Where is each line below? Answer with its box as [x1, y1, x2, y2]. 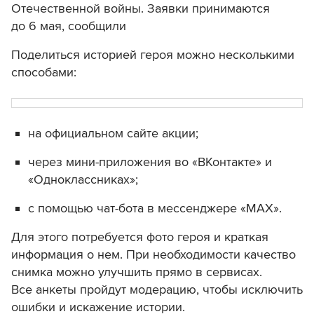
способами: [11, 64, 76, 81]
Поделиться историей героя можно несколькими [11, 47, 294, 63]
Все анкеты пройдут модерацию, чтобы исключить [11, 282, 303, 298]
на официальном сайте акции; [28, 125, 198, 142]
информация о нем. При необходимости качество [11, 247, 296, 263]
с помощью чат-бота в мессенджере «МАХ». [28, 200, 282, 217]
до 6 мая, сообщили [11, 18, 130, 34]
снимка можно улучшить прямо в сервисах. [11, 264, 262, 280]
